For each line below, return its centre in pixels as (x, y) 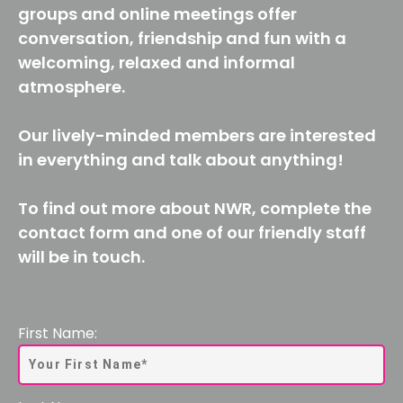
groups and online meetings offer (157, 13)
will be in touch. (81, 256)
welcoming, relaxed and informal (157, 62)
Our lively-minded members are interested (197, 135)
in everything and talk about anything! (181, 159)
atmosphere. (72, 86)
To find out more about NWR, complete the (195, 208)
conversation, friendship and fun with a (182, 38)
